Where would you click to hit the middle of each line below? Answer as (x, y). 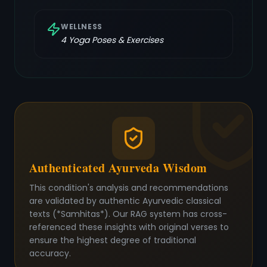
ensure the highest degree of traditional (113, 240)
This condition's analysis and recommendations (129, 188)
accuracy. (50, 253)
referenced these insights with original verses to (129, 227)
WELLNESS (82, 27)
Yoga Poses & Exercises (115, 40)
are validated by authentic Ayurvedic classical (125, 201)
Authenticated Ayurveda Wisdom (118, 168)
